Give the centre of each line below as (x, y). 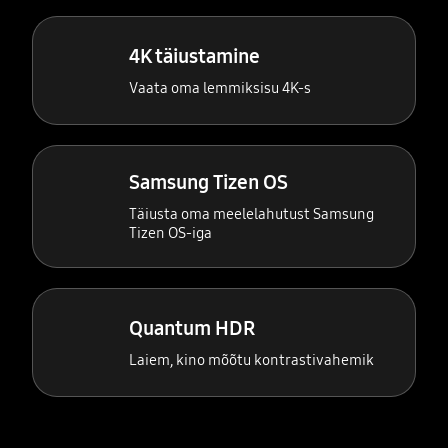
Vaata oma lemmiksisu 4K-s (220, 87)
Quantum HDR (192, 327)
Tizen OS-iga (171, 233)
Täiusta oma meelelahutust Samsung (252, 214)
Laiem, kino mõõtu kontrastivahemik (252, 359)
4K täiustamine (195, 55)
